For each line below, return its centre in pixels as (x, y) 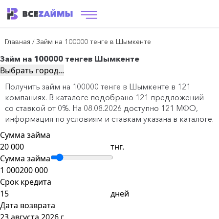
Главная (18, 42)
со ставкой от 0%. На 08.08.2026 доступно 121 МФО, (101, 108)
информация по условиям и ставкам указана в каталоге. (109, 119)
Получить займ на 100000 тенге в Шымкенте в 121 (98, 87)
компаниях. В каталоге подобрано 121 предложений (104, 97)
